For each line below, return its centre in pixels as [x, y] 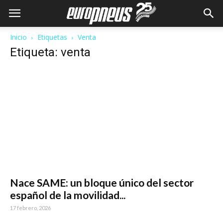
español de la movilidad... [68, 195]
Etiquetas [52, 37]
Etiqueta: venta [50, 52]
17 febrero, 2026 [30, 208]
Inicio [18, 37]
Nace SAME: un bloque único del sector [102, 183]
